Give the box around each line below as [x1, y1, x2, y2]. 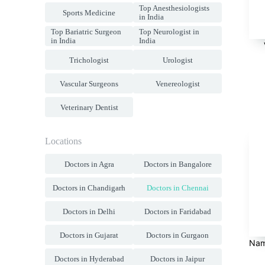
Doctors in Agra [64, 159, 114, 169]
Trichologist [69, 55, 109, 64]
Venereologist [155, 79, 200, 88]
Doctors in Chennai [146, 183, 209, 192]
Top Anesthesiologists [139, 4, 210, 12]
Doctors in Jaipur [150, 254, 205, 263]
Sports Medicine [63, 8, 116, 17]
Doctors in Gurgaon [146, 230, 209, 240]
